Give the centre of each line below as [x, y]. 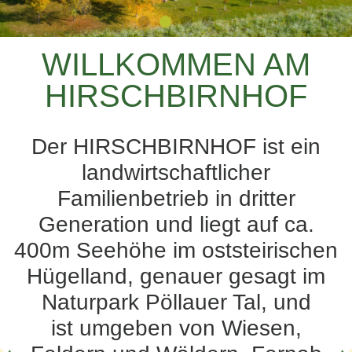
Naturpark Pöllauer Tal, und [176, 302]
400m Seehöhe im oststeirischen [176, 250]
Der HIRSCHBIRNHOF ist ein [176, 147]
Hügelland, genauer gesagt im [176, 276]
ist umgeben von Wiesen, [176, 328]
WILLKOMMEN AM [176, 64]
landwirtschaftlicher [176, 172]
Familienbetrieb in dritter [176, 198]
